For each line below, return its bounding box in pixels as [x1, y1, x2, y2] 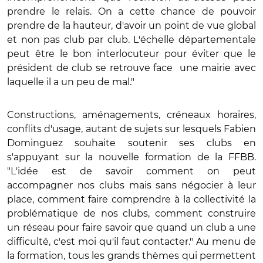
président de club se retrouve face [7, 62, 176, 73]
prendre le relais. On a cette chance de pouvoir [7, 5, 256, 17]
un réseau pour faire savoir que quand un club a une [7, 221, 256, 233]
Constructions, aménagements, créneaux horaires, [7, 109, 256, 120]
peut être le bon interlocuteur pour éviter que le [7, 48, 256, 59]
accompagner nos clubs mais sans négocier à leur [7, 179, 256, 191]
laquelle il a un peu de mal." [7, 76, 137, 87]
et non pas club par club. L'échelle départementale [7, 33, 256, 45]
